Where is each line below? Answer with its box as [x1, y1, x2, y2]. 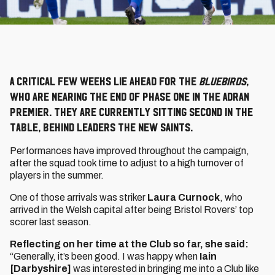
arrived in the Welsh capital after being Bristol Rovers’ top [10, 204, 254, 215]
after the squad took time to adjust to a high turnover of [10, 158, 244, 168]
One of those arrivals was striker [10, 192, 147, 203]
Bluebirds [196, 74, 246, 88]
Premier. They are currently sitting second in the [10, 105, 253, 118]
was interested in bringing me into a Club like [71, 263, 259, 274]
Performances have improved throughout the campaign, [10, 145, 249, 156]
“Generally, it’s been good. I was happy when [10, 251, 199, 261]
